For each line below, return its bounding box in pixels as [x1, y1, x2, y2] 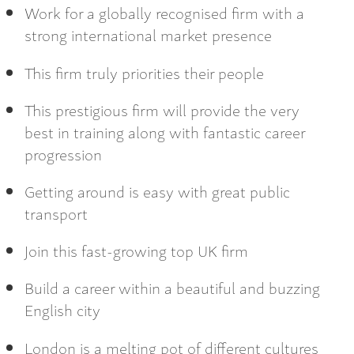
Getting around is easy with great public [24, 178, 290, 203]
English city [24, 297, 100, 322]
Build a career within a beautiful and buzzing [24, 275, 320, 300]
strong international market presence [24, 22, 272, 47]
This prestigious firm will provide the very [24, 96, 299, 122]
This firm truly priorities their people [24, 59, 264, 85]
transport [24, 200, 88, 225]
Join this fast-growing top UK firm [24, 238, 248, 263]
